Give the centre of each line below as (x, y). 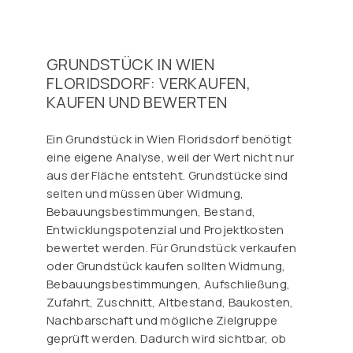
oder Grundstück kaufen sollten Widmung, (166, 266)
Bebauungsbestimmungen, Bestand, (151, 211)
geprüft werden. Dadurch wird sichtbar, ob (167, 338)
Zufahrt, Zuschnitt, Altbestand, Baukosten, (170, 302)
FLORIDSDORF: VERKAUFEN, (149, 83)
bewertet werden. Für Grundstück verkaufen (172, 247)
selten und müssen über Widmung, (145, 193)
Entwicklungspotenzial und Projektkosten (165, 229)
